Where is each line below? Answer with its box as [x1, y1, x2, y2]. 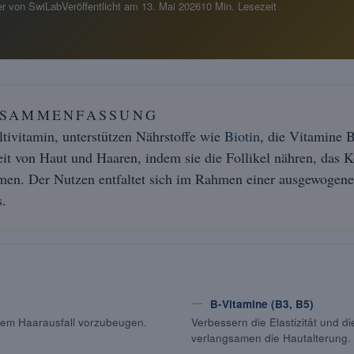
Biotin [224, 126, 260, 145]
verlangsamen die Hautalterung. [191, 330, 351, 345]
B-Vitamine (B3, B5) [210, 296, 314, 311]
